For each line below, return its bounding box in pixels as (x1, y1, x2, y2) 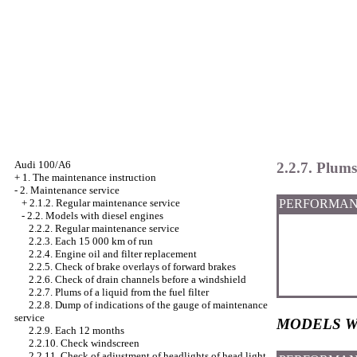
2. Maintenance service (20, 184, 120, 196)
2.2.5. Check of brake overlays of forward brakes (29, 261, 236, 273)
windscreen (91, 337, 139, 349)
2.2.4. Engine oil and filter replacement (29, 248, 197, 260)
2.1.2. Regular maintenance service (29, 197, 180, 209)
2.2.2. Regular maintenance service (29, 222, 179, 234)
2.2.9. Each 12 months (29, 324, 124, 336)
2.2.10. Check (29, 337, 91, 349)
